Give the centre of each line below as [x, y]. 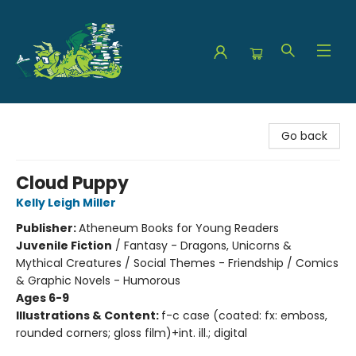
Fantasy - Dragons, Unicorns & [208, 246]
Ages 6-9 [43, 298]
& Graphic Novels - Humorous [98, 281]
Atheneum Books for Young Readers [179, 228]
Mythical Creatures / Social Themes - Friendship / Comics [177, 263]
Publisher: [47, 228]
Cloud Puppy [72, 183]
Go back [304, 136]
